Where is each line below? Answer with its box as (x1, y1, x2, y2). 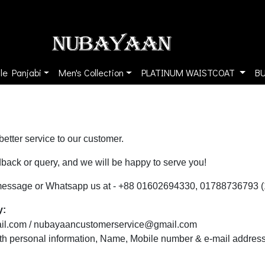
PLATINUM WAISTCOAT (141, 66, 235, 79)
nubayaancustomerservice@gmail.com (34, 219, 197, 230)
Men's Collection (59, 66, 124, 79)
